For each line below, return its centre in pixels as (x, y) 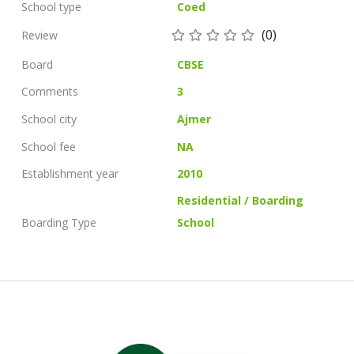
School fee (49, 146)
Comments (50, 92)
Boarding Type (59, 223)
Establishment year (70, 173)
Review (40, 35)
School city (49, 119)
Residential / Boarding (241, 201)
